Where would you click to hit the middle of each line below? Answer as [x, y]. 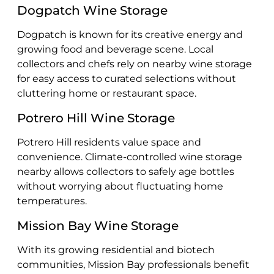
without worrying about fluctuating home [120, 186]
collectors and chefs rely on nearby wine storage [135, 64]
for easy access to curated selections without [127, 78]
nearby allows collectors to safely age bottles [126, 171]
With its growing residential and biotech [116, 250]
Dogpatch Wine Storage [92, 10]
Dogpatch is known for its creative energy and [130, 34]
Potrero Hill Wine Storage [96, 118]
